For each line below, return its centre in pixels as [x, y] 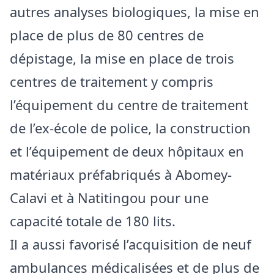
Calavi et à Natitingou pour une [109, 197]
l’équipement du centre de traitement [129, 104]
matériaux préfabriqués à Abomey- [121, 174]
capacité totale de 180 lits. [93, 220]
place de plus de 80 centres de [107, 35]
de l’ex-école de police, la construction [130, 128]
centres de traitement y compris [112, 81]
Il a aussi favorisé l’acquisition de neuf [131, 244]
